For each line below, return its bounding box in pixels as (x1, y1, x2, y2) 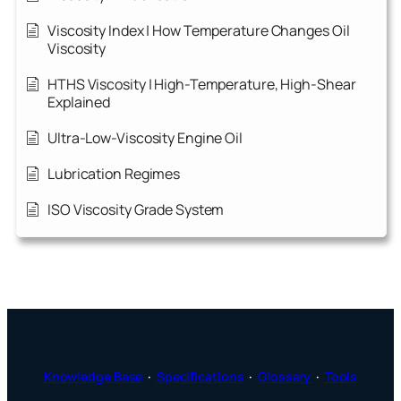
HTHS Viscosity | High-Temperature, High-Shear (47, 74, 356, 95)
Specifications (156, 368, 244, 386)
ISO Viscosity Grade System (47, 200, 225, 220)
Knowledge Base (43, 368, 143, 386)
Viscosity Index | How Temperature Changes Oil (47, 21, 350, 41)
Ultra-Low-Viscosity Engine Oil (47, 128, 243, 149)
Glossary (258, 368, 311, 386)
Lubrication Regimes (47, 164, 181, 184)
